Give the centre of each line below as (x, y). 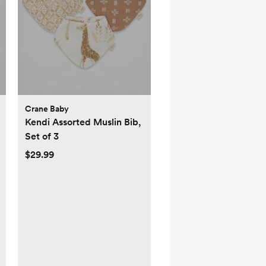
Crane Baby (47, 109)
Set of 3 (42, 137)
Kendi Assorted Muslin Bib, (83, 122)
